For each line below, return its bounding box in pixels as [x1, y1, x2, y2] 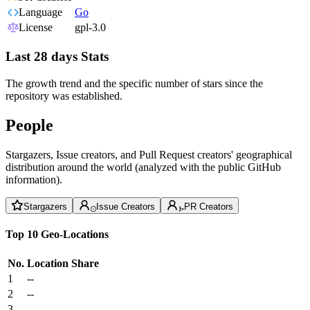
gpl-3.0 [75, 21, 106, 34]
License [19, 21, 53, 34]
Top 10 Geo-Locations [6, 228, 109, 240]
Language [19, 6, 62, 19]
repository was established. [6, 89, 122, 102]
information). [6, 173, 62, 185]
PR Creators [184, 201, 233, 212]
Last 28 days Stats [6, 49, 109, 64]
